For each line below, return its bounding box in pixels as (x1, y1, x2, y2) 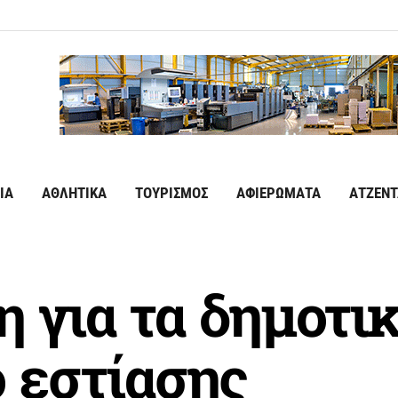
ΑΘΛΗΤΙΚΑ (42, 185, 107, 202)
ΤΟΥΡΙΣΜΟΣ (135, 185, 208, 202)
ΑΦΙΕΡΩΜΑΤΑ (236, 185, 321, 202)
